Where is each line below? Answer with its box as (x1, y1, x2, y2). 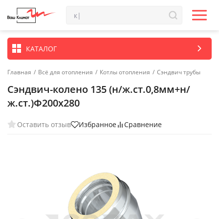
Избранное (79, 120, 116, 129)
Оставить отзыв (17, 119, 71, 129)
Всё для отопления (38, 68, 93, 76)
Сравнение (124, 120, 162, 129)
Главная (7, 68, 31, 76)
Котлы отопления (100, 68, 150, 76)
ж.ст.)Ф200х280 (7, 96, 80, 109)
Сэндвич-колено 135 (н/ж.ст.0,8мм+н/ (7, 83, 190, 96)
